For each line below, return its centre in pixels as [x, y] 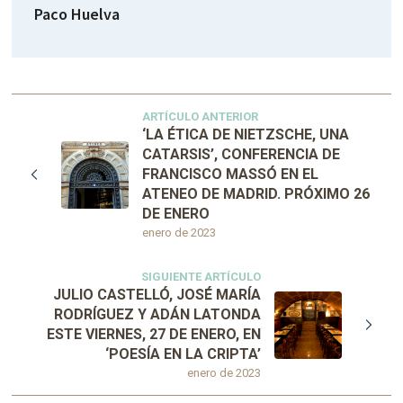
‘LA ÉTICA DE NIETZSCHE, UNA [246, 135]
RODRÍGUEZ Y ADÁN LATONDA [157, 315]
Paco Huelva [77, 14]
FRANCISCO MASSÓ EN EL [231, 175]
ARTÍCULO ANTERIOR [201, 117]
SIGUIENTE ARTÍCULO [201, 277]
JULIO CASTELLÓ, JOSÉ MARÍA [157, 295]
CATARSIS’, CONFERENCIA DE [242, 155]
